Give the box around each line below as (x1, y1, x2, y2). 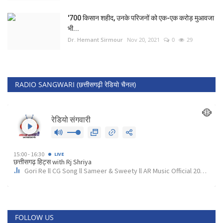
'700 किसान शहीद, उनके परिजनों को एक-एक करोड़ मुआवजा (68, 13, 214, 22)
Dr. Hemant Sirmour (68, 35, 123, 43)
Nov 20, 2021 (127, 35, 160, 43)
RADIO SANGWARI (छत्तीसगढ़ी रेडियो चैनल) (15, 79, 136, 89)
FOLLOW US (15, 212, 54, 222)
